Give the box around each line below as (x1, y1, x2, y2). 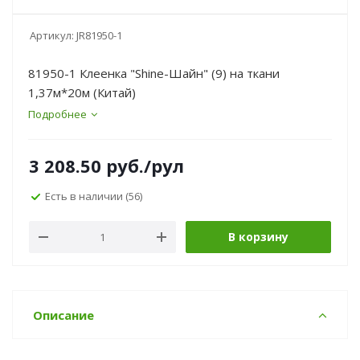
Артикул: (30, 28, 74, 43)
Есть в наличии (45, 188, 125, 203)
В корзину (228, 229, 288, 244)
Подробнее (28, 107, 87, 121)
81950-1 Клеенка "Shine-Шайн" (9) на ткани (28, 65, 280, 81)
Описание (33, 307, 94, 323)
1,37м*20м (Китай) (28, 84, 136, 100)
